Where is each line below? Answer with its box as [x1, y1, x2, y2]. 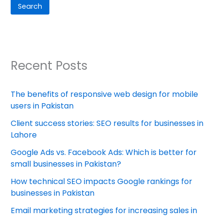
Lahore [11, 129, 37, 141]
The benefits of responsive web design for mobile [11, 89, 199, 100]
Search [18, 1, 43, 12]
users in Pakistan [11, 100, 74, 112]
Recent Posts [11, 57, 88, 74]
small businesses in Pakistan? [11, 158, 122, 170]
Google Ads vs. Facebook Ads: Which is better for [11, 147, 197, 158]
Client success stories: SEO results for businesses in [11, 118, 204, 129]
